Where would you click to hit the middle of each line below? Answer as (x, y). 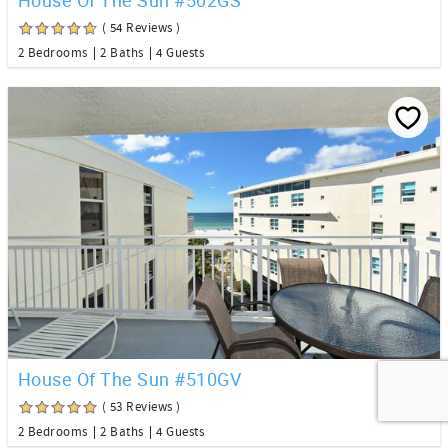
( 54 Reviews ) (141, 27)
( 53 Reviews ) (141, 407)
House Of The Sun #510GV (130, 379)
